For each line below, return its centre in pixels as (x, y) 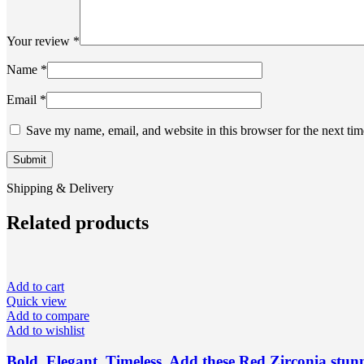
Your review (40, 41)
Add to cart (35, 286)
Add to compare (48, 315)
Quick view (37, 301)
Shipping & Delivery (60, 188)
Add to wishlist (45, 330)
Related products (78, 222)
